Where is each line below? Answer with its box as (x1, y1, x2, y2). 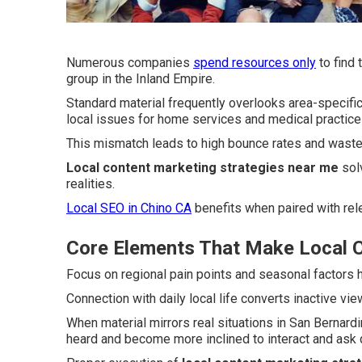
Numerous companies (66, 54, 193, 70)
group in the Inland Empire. (66, 70, 215, 86)
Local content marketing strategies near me (66, 159, 339, 175)
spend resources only (193, 54, 316, 70)
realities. (66, 175, 115, 192)
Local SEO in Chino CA (66, 200, 192, 216)
